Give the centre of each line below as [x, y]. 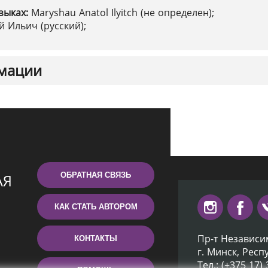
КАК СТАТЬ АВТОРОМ [96, 207]
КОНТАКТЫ [96, 238]
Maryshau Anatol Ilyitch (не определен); [123, 13]
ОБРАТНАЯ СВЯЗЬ [96, 175]
